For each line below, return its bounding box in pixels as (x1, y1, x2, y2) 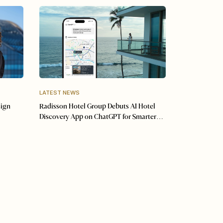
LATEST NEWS (39, 89, 80, 96)
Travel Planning (39, 124, 87, 131)
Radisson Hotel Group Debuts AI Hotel (39, 103, 155, 111)
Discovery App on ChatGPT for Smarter (39, 113, 156, 121)
